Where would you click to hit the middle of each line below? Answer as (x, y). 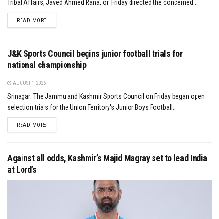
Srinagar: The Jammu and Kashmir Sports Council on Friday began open (106, 97)
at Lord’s (22, 170)
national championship (47, 65)
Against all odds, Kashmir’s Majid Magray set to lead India (108, 158)
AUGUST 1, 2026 (29, 83)
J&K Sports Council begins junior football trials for (95, 54)
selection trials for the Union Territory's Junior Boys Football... (92, 107)
